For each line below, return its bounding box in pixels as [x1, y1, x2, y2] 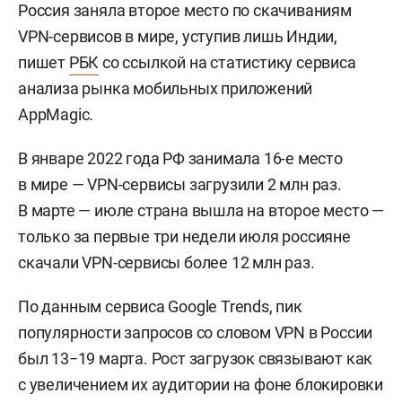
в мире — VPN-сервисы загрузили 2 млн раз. [18, 175, 342, 194]
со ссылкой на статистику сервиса [99, 53, 356, 72]
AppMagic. [18, 105, 94, 124]
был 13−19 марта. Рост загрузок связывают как [18, 349, 373, 368]
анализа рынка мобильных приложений [18, 79, 313, 98]
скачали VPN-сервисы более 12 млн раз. [18, 253, 315, 272]
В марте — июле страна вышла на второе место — [18, 201, 384, 220]
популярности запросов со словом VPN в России [18, 323, 373, 342]
